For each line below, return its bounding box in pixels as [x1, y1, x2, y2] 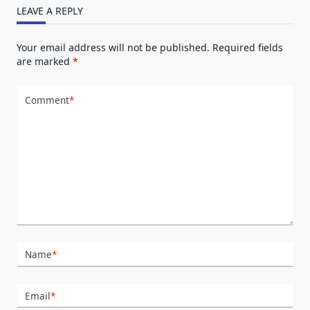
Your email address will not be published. [17, 40, 210, 54]
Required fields [212, 40, 283, 54]
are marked [17, 54, 73, 68]
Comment [25, 93, 69, 107]
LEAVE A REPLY [17, 3, 83, 17]
